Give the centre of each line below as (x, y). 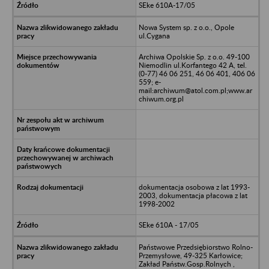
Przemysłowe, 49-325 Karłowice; (190, 255)
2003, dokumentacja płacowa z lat (193, 195)
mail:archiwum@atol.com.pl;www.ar (195, 90)
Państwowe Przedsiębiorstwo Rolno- (195, 247)
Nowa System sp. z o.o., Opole (186, 27)
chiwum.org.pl (161, 98)
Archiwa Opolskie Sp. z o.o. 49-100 (194, 56)
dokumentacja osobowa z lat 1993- (194, 187)
